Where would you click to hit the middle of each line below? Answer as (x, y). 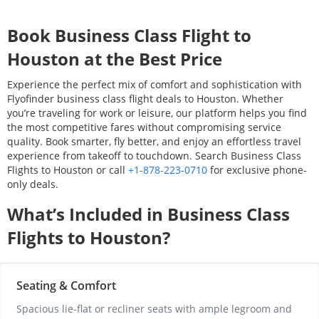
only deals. (33, 184)
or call (111, 170)
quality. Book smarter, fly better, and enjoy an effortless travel (154, 141)
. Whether (260, 99)
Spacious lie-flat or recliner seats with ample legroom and (154, 309)
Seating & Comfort (66, 286)
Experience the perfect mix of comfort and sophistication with (155, 84)
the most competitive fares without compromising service (144, 127)
